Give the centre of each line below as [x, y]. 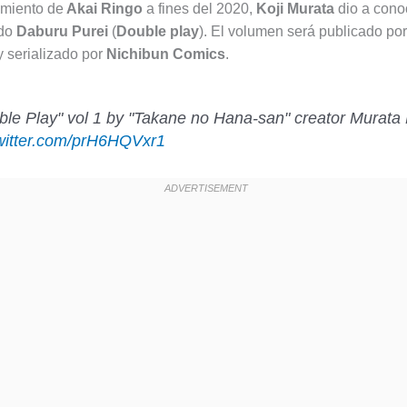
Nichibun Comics [166, 54]
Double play [158, 31]
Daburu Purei [62, 31]
